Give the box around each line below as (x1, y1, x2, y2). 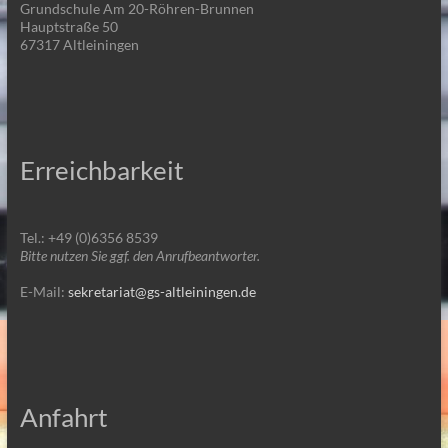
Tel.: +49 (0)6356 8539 (19, 228, 158, 246)
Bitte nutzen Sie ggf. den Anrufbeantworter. (19, 246, 260, 264)
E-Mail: (19, 282, 68, 300)
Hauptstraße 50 (19, 17, 118, 35)
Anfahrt (19, 400, 108, 433)
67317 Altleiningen (19, 35, 139, 53)
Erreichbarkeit (19, 153, 184, 186)
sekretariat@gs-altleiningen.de (67, 282, 256, 300)
